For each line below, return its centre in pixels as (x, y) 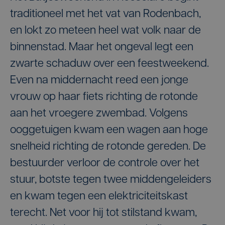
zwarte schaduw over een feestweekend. (109, 64)
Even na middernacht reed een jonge (99, 80)
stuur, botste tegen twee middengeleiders (111, 180)
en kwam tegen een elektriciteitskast (99, 196)
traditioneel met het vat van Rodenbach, (105, 14)
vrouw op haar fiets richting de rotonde (104, 97)
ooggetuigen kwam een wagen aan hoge (109, 130)
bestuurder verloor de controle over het (105, 163)
